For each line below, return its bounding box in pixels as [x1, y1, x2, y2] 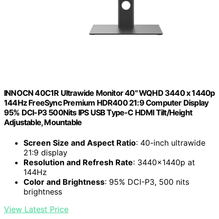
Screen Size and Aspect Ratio [23, 137, 136, 148]
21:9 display [23, 147, 67, 157]
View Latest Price [4, 204, 68, 214]
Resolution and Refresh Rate [23, 157, 133, 167]
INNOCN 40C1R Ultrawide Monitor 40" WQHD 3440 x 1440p [4, 88, 215, 98]
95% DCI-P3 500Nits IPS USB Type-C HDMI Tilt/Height [4, 108, 193, 118]
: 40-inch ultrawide [136, 137, 205, 148]
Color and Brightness [23, 176, 105, 187]
